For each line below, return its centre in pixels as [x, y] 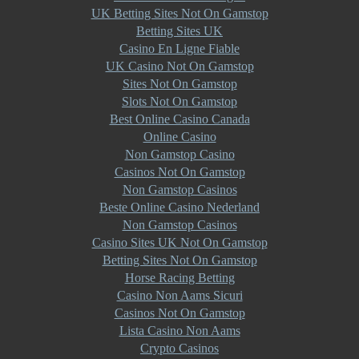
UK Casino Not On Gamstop [179, 66]
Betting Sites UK [179, 31]
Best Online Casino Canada [179, 119]
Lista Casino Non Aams [179, 331]
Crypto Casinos [179, 348]
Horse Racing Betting [179, 278]
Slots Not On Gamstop [179, 101]
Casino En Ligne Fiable [179, 48]
